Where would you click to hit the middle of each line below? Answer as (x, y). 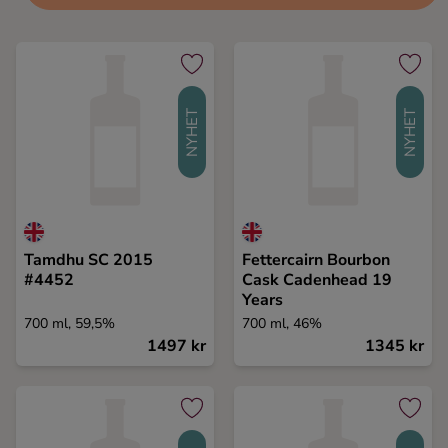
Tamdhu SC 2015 (88, 260)
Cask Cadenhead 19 (317, 280)
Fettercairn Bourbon (316, 260)
